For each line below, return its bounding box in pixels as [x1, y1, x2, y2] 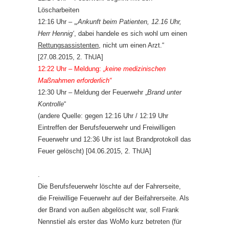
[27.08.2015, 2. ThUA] [38, 53, 103, 61]
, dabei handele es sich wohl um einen [74, 30, 187, 37]
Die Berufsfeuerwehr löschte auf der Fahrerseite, [38, 182, 181, 190]
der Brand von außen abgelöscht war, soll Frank [38, 206, 179, 214]
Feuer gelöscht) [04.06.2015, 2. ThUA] [38, 147, 151, 155]
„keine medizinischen [103, 65, 166, 73]
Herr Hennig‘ [38, 30, 74, 37]
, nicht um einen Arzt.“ [99, 41, 164, 49]
